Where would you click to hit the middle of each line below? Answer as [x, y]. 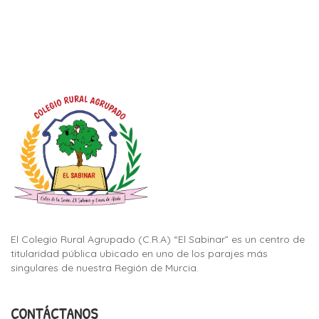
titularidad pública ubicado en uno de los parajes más [139, 253]
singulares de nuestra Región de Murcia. [105, 267]
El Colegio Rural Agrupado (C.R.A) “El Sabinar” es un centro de [158, 239]
